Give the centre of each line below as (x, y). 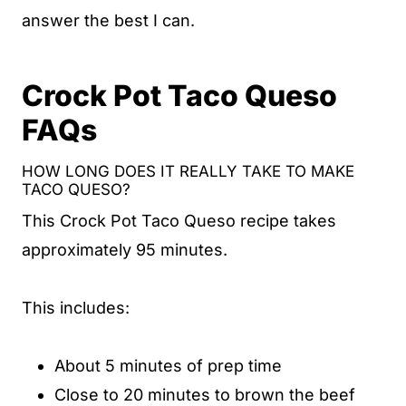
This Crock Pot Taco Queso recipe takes (179, 220)
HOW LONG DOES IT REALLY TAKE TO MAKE (188, 171)
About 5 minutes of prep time (168, 365)
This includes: (76, 307)
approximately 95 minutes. (125, 249)
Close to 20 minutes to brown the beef (205, 394)
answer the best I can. (108, 20)
